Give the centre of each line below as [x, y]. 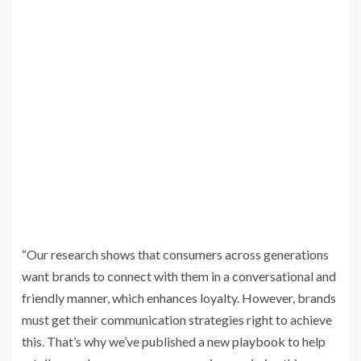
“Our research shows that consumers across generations [175, 255]
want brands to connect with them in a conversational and [179, 276]
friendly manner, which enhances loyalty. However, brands [179, 298]
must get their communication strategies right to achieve [177, 320]
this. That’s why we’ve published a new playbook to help [174, 342]
